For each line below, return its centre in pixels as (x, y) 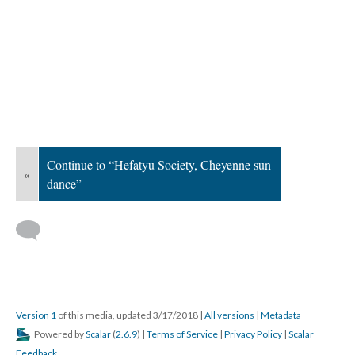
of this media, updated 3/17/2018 (128, 315)
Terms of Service (182, 334)
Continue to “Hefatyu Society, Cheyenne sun (159, 164)
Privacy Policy (253, 334)
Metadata (281, 315)
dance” (64, 183)
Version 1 (36, 315)
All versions (229, 315)
